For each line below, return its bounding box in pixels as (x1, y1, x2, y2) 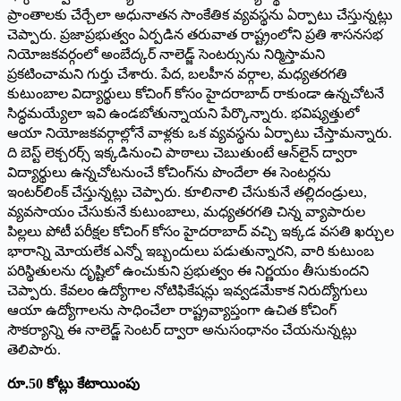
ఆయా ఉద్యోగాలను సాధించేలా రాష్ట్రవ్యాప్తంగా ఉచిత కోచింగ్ (7, 302, 337, 318)
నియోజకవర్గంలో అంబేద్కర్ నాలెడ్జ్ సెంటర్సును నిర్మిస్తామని (7, 46, 325, 62)
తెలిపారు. (7, 341, 61, 357)
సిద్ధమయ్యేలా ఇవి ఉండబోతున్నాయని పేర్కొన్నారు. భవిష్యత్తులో (7, 105, 359, 121)
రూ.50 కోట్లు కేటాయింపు (7, 375, 140, 391)
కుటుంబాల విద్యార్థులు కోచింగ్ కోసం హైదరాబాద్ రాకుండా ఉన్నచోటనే (7, 85, 384, 101)
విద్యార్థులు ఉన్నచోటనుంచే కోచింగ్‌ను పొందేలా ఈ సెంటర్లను (7, 164, 331, 180)
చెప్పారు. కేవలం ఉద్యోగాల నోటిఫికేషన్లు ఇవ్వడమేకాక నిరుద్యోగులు (7, 282, 368, 298)
